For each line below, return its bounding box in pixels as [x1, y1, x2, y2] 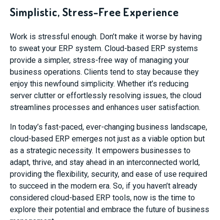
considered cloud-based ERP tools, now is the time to [10, 193, 195, 202]
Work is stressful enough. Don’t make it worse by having [10, 32, 202, 41]
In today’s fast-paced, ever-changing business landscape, [10, 122, 207, 132]
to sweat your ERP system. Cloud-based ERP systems [10, 44, 198, 53]
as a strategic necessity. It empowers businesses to [10, 146, 191, 155]
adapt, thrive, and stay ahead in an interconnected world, [10, 158, 200, 167]
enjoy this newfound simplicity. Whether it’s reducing [10, 79, 189, 88]
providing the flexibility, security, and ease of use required [10, 169, 207, 179]
